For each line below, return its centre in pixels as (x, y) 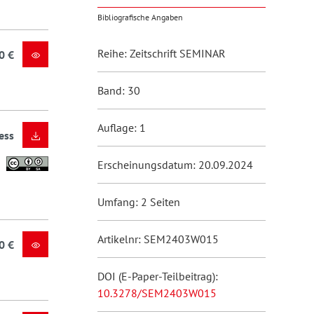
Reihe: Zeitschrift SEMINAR (161, 53)
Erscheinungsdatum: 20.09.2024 (175, 165)
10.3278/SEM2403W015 (157, 293)
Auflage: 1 (121, 128)
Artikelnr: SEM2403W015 (158, 239)
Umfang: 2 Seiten (138, 202)
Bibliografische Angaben (140, 17)
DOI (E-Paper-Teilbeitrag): (157, 276)
